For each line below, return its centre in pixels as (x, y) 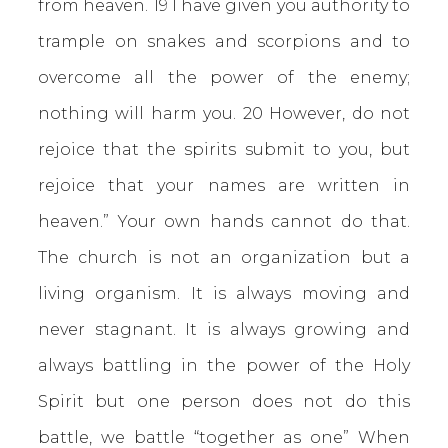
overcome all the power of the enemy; (224, 77)
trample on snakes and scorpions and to (224, 41)
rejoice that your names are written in (224, 185)
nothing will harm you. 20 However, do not (224, 113)
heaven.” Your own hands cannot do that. (224, 221)
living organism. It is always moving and (224, 293)
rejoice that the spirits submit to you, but (224, 149)
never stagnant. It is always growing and (224, 329)
